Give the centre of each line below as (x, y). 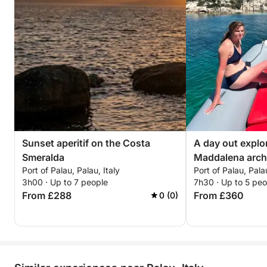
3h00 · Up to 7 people (65, 182)
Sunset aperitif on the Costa (86, 143)
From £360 (219, 195)
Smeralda (43, 157)
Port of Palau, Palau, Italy (71, 170)
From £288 (47, 195)
